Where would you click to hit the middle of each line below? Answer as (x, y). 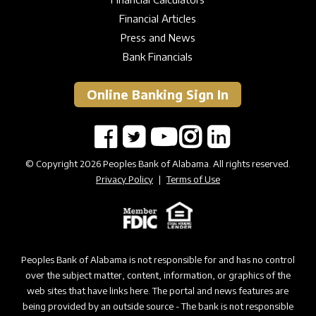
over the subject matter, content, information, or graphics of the (158, 275)
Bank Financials (158, 56)
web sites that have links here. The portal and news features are (158, 291)
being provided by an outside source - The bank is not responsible (158, 306)
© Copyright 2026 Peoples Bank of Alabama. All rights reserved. (158, 163)
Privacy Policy (124, 179)
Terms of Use (193, 179)
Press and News (158, 37)
